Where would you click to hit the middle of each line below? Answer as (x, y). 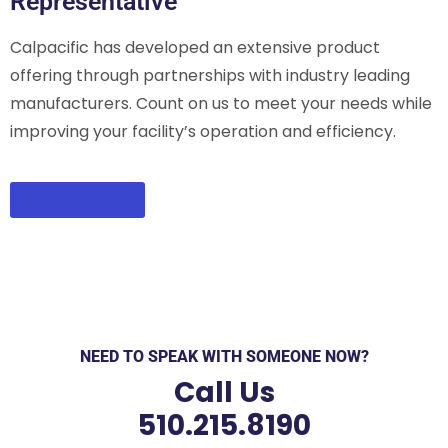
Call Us (224, 393)
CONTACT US (74, 200)
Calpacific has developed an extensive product (195, 48)
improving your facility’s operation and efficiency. (203, 132)
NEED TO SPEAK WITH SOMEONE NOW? (224, 357)
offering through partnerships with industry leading (210, 76)
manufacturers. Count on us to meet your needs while (221, 104)
